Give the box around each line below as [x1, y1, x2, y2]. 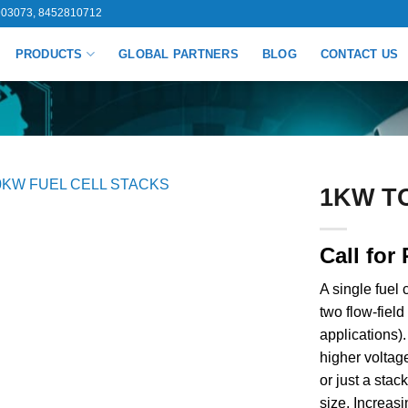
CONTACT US [320, 46, 399, 61]
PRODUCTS [15, 46, 83, 61]
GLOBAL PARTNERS [118, 46, 239, 61]
